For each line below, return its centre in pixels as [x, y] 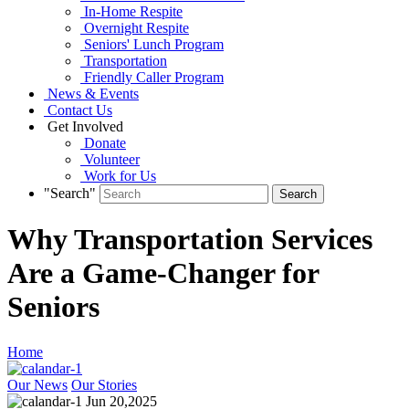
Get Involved [84, 126]
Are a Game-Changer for [163, 273]
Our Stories [104, 384]
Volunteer [110, 159]
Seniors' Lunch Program [152, 44]
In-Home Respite [131, 11]
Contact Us [78, 110]
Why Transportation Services [190, 240]
